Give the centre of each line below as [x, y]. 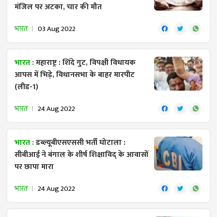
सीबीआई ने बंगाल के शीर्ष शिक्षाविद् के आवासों [82, 155]
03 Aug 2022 [57, 29]
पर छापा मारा [34, 167]
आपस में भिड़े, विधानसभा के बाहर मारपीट [75, 75]
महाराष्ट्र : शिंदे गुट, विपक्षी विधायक [86, 62]
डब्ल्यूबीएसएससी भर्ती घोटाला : [81, 142]
